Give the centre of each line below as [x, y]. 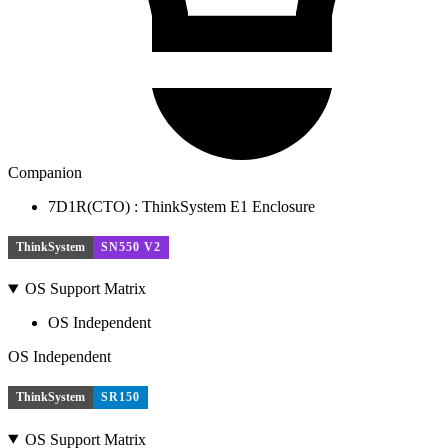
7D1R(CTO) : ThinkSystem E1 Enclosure [181, 207]
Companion [45, 173]
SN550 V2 [131, 246]
